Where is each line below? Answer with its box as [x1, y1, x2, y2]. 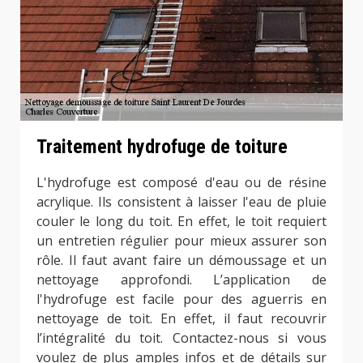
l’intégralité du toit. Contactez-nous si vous [36, 329, 327, 348]
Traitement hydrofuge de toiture [36, 135, 288, 159]
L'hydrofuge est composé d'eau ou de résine [36, 173, 327, 192]
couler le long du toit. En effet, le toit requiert [36, 212, 327, 231]
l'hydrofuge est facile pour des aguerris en [36, 290, 327, 309]
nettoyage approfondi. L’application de [36, 271, 327, 289]
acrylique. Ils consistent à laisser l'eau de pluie [36, 193, 327, 211]
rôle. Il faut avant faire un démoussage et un [36, 251, 327, 270]
